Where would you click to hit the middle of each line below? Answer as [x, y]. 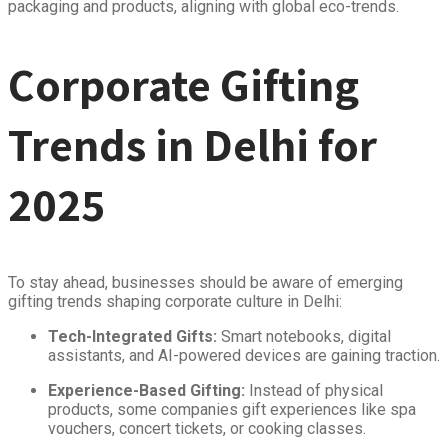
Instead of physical [314, 390]
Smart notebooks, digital [304, 336]
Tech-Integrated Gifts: [132, 336]
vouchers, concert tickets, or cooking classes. [207, 428]
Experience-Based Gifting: [146, 390]
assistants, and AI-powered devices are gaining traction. [244, 355]
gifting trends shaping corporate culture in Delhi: [175, 301]
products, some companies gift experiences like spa [232, 409]
